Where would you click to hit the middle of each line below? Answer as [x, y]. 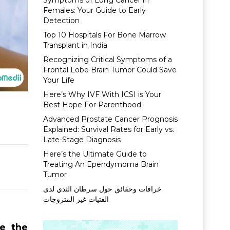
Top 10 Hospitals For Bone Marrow [104, 35]
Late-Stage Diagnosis [82, 140]
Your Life [59, 80]
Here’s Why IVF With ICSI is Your [102, 94]
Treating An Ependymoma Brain [101, 164]
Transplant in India [75, 45]
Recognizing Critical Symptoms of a [107, 60]
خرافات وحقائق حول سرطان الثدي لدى [102, 189]
